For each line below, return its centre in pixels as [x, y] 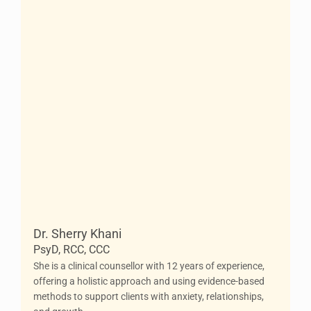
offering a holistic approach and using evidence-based [149, 281]
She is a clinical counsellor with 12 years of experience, [149, 266]
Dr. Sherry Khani [77, 234]
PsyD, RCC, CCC [72, 250]
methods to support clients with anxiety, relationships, [149, 296]
